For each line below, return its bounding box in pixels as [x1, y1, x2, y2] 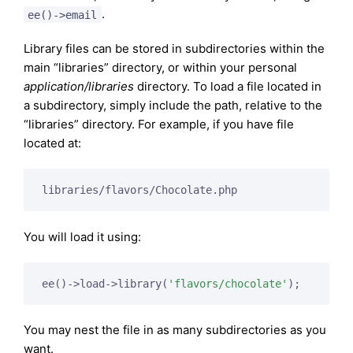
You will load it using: [24, 229, 141, 244]
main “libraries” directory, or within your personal [24, 60, 297, 76]
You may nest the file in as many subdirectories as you [24, 321, 326, 337]
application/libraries [24, 79, 134, 95]
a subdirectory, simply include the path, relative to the [24, 98, 322, 113]
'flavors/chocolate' [167, 277, 288, 290]
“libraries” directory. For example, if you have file [24, 117, 294, 132]
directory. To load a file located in [134, 79, 321, 95]
